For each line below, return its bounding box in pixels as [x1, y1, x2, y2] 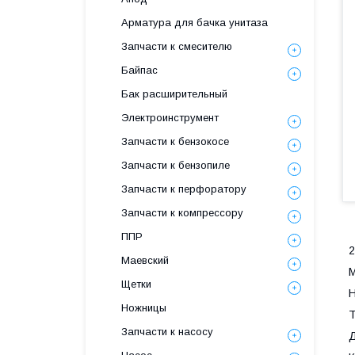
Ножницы [121, 302, 166, 314]
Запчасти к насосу [121, 326, 213, 338]
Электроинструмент [121, 112, 219, 124]
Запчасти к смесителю [121, 40, 232, 52]
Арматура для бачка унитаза [121, 17, 268, 29]
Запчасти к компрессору [121, 207, 243, 219]
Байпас [121, 64, 158, 76]
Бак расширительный [121, 88, 227, 100]
